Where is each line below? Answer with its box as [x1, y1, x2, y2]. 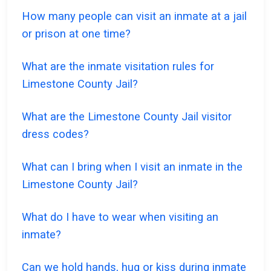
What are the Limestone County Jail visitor [22, 110, 232, 123]
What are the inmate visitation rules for [22, 60, 214, 73]
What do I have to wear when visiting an [22, 211, 218, 224]
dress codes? [22, 128, 89, 141]
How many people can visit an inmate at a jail [22, 10, 247, 23]
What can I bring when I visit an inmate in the [22, 160, 243, 174]
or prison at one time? [22, 27, 131, 41]
